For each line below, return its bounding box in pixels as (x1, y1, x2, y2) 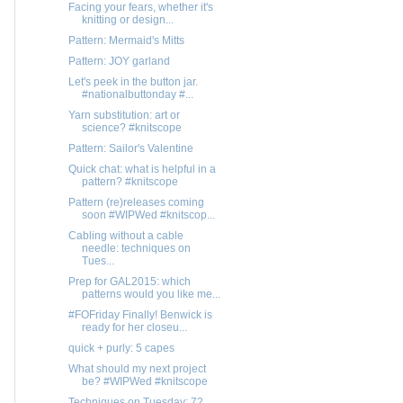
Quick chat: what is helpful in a (67, 162, 216, 175)
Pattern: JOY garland (67, 54, 170, 67)
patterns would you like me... (81, 287, 220, 300)
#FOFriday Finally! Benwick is (67, 308, 212, 321)
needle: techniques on (81, 241, 191, 255)
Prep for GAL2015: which (67, 274, 191, 288)
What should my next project (67, 362, 206, 375)
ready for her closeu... (81, 320, 187, 334)
